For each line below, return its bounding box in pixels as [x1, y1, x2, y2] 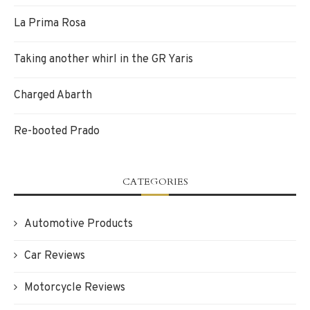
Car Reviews [24, 248, 85, 263]
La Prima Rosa [14, 16, 86, 30]
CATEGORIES [122, 174, 188, 188]
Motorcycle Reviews [24, 280, 125, 295]
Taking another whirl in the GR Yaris [14, 52, 193, 66]
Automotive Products [24, 217, 133, 231]
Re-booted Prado [14, 124, 100, 138]
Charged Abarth [14, 88, 92, 102]
